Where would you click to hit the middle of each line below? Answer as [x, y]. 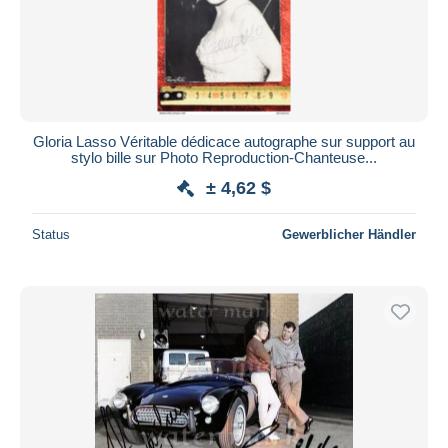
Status [51, 234]
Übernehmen [224, 33]
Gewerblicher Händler [349, 234]
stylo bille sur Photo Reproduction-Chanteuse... [224, 157]
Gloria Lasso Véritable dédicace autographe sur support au [224, 141]
